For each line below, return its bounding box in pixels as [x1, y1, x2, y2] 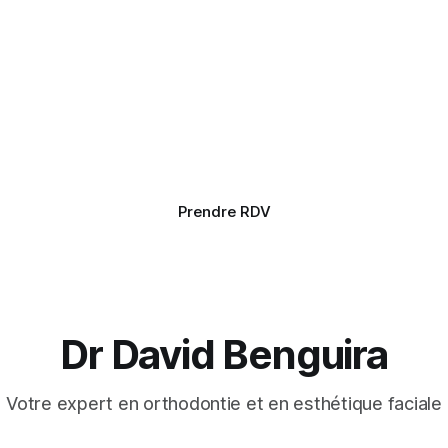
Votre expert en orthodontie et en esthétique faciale [6, 393, 442, 414]
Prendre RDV [177, 202, 271, 221]
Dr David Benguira [60, 330, 388, 379]
